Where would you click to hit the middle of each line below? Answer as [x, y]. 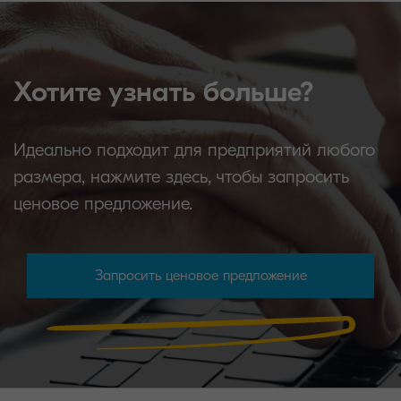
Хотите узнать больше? [164, 92]
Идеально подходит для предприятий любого [194, 150]
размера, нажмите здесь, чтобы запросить [181, 177]
